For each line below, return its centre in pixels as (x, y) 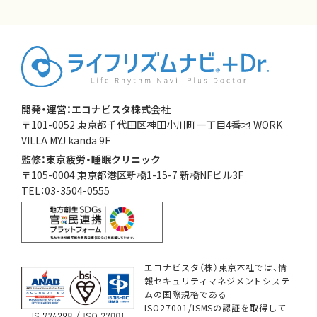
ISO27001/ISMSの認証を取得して (215, 307)
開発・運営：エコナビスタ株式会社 (96, 109)
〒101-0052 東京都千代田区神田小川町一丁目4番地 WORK (152, 125)
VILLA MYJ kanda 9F (66, 140)
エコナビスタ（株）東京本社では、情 (216, 267)
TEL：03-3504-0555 (65, 191)
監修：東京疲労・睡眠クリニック (91, 160)
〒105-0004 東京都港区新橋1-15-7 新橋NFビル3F (132, 175)
